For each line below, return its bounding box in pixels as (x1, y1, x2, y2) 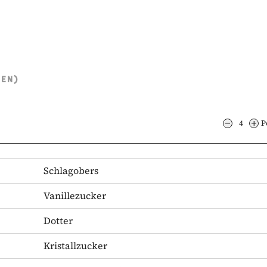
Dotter (44, 213, 73, 227)
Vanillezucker (44, 188, 106, 202)
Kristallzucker (44, 238, 107, 252)
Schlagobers (44, 163, 98, 177)
